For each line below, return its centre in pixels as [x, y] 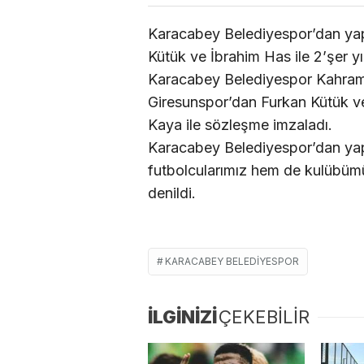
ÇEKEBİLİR [264, 316]
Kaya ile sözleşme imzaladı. [240, 124]
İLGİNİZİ [182, 316]
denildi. [172, 193]
